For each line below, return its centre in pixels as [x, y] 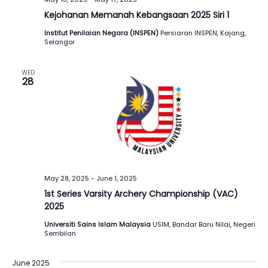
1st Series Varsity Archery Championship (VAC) [141, 194]
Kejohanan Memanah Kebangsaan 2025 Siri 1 [136, 15]
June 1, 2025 [116, 179]
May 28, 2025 [66, 179]
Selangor [59, 42]
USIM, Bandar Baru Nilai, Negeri [204, 225]
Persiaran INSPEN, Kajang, [203, 33]
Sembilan [60, 234]
